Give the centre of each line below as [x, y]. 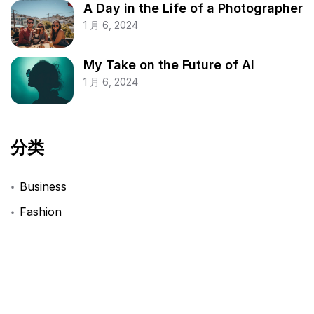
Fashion [41, 211]
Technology [52, 286]
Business [43, 187]
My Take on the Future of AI [169, 65]
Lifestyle [42, 261]
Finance [41, 237]
